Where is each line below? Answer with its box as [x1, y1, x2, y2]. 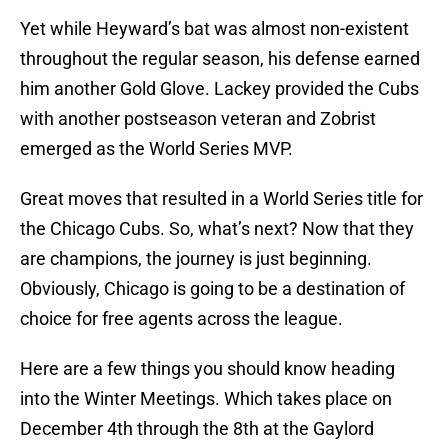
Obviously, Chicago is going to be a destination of [20, 278, 405, 300]
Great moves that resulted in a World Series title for [20, 188, 423, 210]
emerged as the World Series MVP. [20, 138, 293, 160]
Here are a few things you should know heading [20, 358, 395, 380]
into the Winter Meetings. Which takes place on [20, 388, 392, 410]
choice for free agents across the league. [20, 308, 343, 330]
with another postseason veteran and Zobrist [20, 108, 376, 130]
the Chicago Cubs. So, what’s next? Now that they [20, 218, 414, 240]
